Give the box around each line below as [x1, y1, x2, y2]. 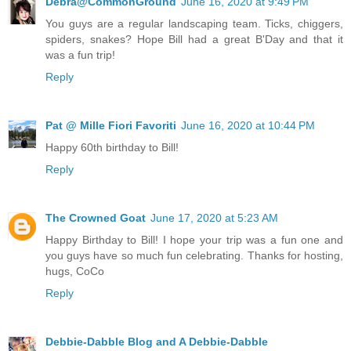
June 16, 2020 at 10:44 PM [181, 119, 315, 132]
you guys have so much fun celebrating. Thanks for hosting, [45, 249, 343, 262]
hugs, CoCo [45, 265, 104, 278]
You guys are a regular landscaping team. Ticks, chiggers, [45, 17, 343, 31]
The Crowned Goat [45, 212, 146, 225]
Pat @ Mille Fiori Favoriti [45, 119, 176, 132]
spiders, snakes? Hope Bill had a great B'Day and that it [45, 33, 343, 46]
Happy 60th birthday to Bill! [45, 141, 179, 154]
